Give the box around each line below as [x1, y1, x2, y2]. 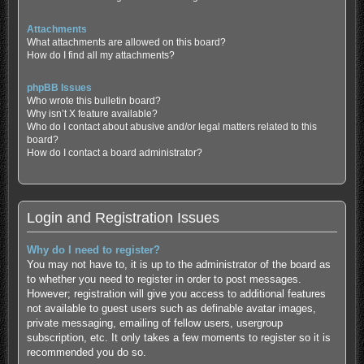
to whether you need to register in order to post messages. [26, 273, 301, 286]
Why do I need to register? [26, 244, 160, 257]
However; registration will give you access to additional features [26, 288, 326, 301]
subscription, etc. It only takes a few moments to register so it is [26, 331, 331, 344]
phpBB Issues [26, 82, 92, 94]
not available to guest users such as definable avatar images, [26, 302, 316, 315]
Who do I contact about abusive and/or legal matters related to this [26, 121, 317, 133]
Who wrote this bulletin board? [26, 95, 161, 107]
